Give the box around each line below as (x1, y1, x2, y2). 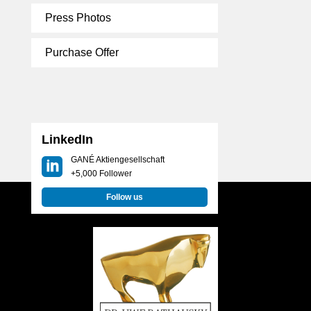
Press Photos (44, 12, 111, 24)
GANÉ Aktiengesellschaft (70, 155, 165, 165)
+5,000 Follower (70, 169, 132, 178)
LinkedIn (41, 133, 93, 146)
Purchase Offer (44, 47, 119, 58)
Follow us (106, 192, 143, 202)
